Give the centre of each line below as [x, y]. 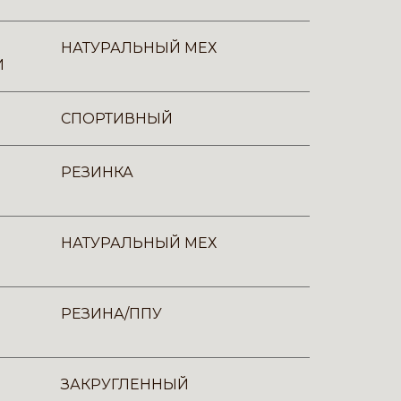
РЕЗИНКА [97, 172]
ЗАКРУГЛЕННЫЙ [125, 384]
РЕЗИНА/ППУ [111, 314]
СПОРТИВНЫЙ [117, 119]
